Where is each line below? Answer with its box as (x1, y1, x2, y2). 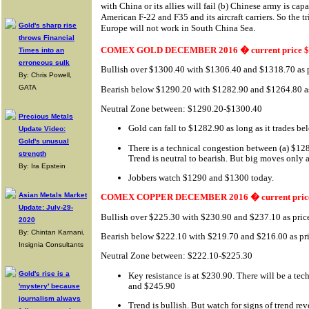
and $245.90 (128, 280, 175, 291)
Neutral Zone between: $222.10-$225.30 (101, 250, 252, 261)
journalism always (19, 295, 81, 302)
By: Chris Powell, (19, 71, 72, 79)
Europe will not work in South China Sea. (101, 23, 255, 33)
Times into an (19, 46, 64, 54)
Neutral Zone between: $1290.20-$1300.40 (101, 103, 262, 114)
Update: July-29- (19, 203, 73, 211)
